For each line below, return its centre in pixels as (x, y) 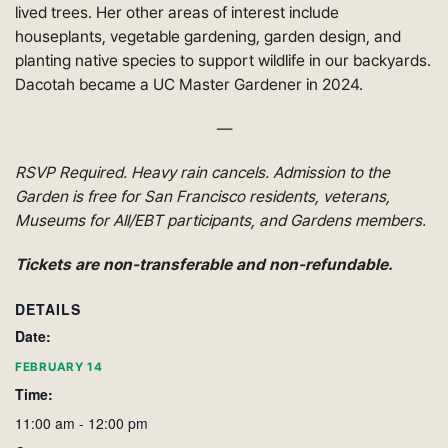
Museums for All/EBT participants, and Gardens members (218, 220)
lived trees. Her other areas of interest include (177, 12)
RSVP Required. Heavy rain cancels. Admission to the (202, 172)
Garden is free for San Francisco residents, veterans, (202, 196)
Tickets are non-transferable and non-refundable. (204, 264)
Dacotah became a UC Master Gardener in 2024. (189, 84)
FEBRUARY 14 (59, 367)
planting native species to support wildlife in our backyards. (223, 60)
